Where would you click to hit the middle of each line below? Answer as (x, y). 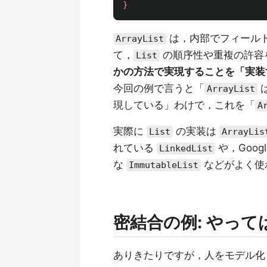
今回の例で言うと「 (159, 88)
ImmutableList (164, 165)
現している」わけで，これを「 (184, 105)
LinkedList (186, 148)
